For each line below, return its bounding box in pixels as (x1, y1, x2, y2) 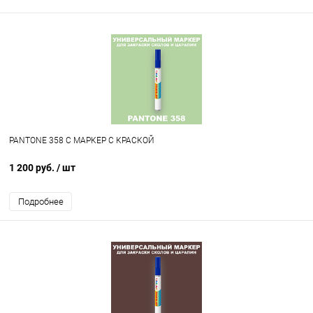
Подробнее (17, 196, 64, 208)
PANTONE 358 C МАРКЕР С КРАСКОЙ (9, 136, 154, 146)
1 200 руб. (9, 162, 57, 174)
